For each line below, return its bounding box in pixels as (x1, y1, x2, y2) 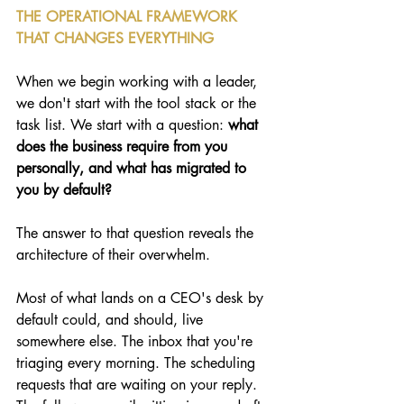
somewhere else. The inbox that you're (16, 332, 257, 352)
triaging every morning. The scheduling (16, 353, 260, 373)
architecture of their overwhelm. (16, 245, 210, 265)
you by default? (16, 180, 112, 200)
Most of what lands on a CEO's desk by (16, 289, 268, 308)
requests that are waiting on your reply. (16, 375, 262, 395)
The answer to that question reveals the (16, 224, 258, 243)
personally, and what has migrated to (16, 159, 251, 179)
